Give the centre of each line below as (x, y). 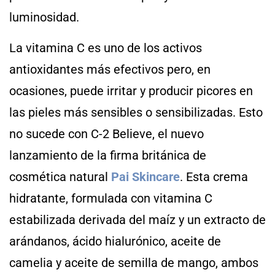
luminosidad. (44, 17)
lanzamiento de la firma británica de (108, 155)
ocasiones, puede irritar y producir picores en (131, 91)
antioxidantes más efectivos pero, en (110, 69)
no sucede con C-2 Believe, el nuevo (107, 134)
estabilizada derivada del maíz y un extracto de (137, 219)
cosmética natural (60, 176)
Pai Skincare (145, 176)
